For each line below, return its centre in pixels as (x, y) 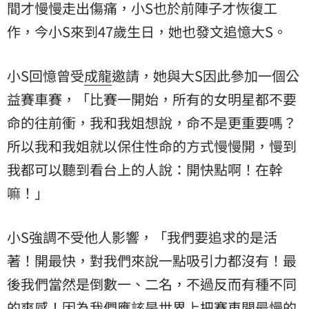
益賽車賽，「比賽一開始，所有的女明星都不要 (152, 99)
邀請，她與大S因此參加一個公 (206, 75)
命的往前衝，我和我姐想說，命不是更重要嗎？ (152, 122)
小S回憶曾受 (46, 75)
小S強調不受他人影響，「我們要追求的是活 (142, 237)
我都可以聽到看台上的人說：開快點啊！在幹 (145, 169)
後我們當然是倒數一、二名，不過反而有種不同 (152, 283)
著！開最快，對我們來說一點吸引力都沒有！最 (152, 260)
